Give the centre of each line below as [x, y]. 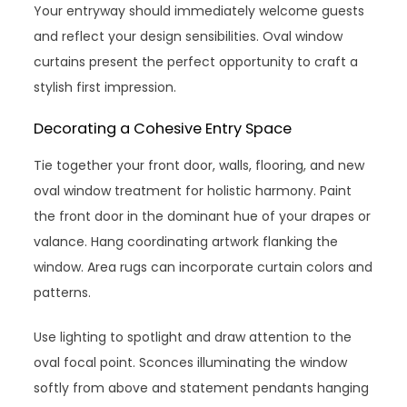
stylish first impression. [105, 87]
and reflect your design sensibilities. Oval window [189, 36]
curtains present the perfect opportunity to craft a [196, 61]
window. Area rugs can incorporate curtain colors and [203, 267]
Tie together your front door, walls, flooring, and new [199, 165]
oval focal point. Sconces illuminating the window [191, 362]
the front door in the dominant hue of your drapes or [203, 216]
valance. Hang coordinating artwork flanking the [186, 241]
